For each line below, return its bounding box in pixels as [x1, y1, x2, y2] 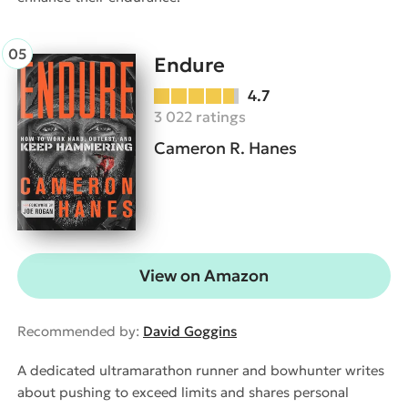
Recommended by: [17, 322, 143, 341]
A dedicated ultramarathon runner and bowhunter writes [17, 362, 384, 380]
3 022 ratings [154, 107, 246, 126]
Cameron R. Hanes [154, 137, 297, 158]
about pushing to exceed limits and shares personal [17, 383, 349, 402]
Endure [154, 52, 225, 77]
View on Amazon [139, 265, 269, 287]
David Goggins [143, 322, 237, 341]
